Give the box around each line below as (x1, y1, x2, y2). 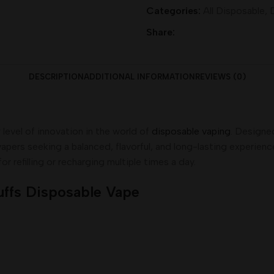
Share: (146, 26, 175, 38)
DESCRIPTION (28, 72, 84, 81)
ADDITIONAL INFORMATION (83, 72, 195, 81)
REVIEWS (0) (194, 72, 246, 81)
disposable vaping (152, 125, 231, 137)
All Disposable (203, 5, 265, 17)
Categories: (146, 5, 201, 17)
